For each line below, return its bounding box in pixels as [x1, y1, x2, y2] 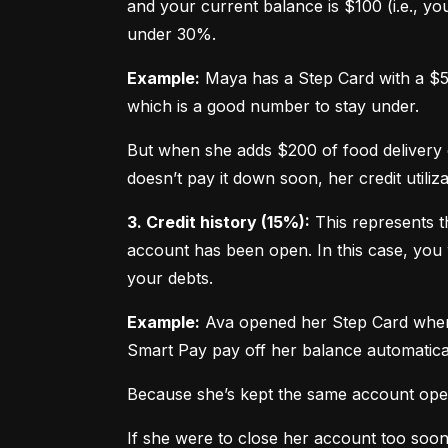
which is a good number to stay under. [127, 95, 419, 116]
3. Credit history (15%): [127, 211, 310, 232]
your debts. [127, 267, 213, 288]
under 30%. [127, 23, 216, 44]
